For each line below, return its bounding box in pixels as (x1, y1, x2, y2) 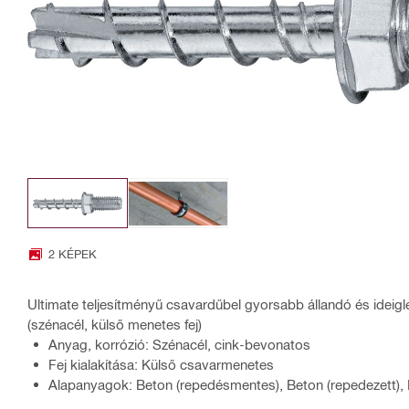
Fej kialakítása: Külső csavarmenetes (48, 356, 274, 373)
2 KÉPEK (48, 246, 97, 261)
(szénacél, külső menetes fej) (27, 316, 202, 333)
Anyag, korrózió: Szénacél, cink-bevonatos (48, 336, 310, 353)
